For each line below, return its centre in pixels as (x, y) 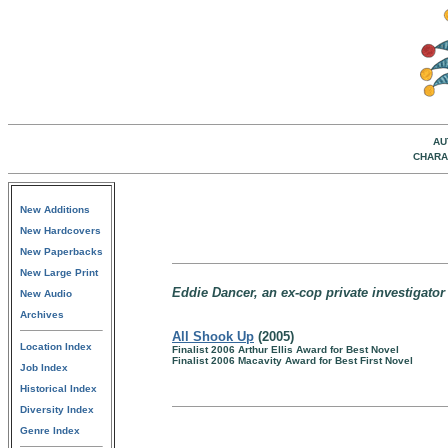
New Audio (46, 293)
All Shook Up (213, 336)
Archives (42, 314)
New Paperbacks (61, 251)
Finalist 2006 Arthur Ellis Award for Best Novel (285, 349)
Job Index (44, 367)
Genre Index (50, 430)
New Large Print (59, 272)
